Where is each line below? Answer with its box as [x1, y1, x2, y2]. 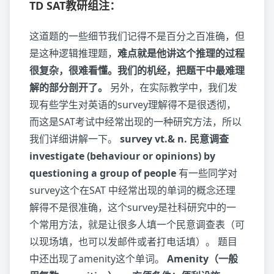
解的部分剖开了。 [29, 81, 108, 94]
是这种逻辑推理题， [29, 46, 117, 60]
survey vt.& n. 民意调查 [120, 132, 229, 146]
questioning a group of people [29, 166, 176, 180]
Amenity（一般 [167, 252, 238, 265]
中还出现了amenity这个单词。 [29, 252, 167, 265]
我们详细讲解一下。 [29, 132, 120, 146]
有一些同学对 [176, 166, 237, 180]
